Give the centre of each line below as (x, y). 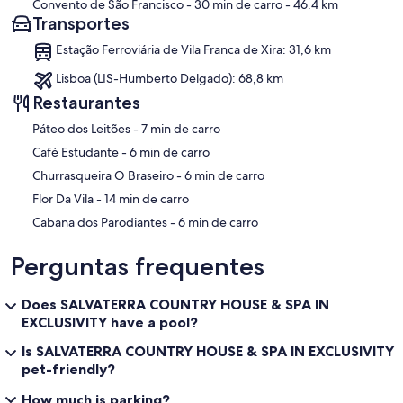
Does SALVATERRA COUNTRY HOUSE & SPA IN (175, 304)
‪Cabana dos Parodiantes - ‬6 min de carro (218, 223)
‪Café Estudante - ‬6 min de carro (170, 152)
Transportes (81, 24)
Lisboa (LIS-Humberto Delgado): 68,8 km (170, 79)
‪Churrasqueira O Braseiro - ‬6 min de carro (224, 176)
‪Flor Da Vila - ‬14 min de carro (147, 199)
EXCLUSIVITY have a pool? (110, 322)
